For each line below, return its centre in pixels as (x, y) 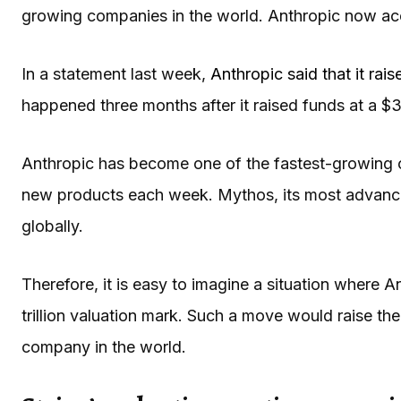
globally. (52, 226)
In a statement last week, (116, 73)
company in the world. (106, 346)
